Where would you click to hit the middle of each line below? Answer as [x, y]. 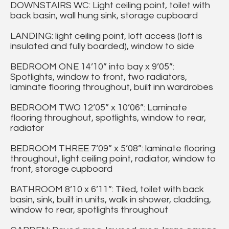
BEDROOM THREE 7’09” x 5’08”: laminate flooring [113, 149]
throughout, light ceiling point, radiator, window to [113, 159]
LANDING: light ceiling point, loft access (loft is [106, 36]
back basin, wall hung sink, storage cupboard [104, 16]
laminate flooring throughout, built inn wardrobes [112, 87]
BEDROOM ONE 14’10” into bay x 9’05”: [92, 67]
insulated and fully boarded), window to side [102, 47]
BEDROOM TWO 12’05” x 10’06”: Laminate [99, 108]
